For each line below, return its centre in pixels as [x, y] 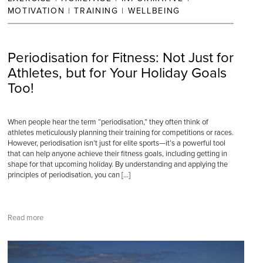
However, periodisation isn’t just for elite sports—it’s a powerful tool [116, 143]
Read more [25, 218]
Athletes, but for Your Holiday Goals [117, 73]
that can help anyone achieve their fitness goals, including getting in [117, 154]
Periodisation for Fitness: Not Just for [120, 58]
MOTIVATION [36, 11]
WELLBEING [154, 11]
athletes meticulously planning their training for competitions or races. [120, 133]
